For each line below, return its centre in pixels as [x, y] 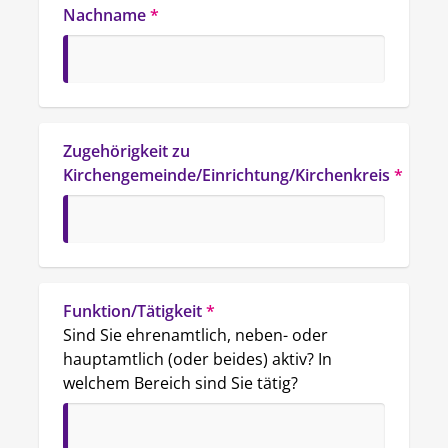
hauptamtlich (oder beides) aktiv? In [197, 359]
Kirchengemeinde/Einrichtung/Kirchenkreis [226, 175]
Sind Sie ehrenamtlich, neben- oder [195, 335]
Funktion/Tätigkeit [132, 311]
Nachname [104, 15]
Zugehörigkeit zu [126, 151]
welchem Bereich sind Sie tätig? [180, 383]
